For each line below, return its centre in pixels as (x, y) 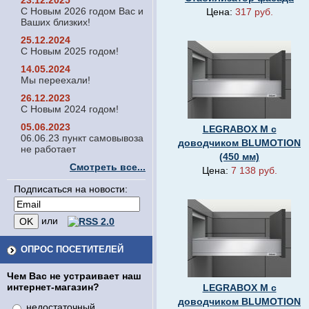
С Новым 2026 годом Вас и (82, 11)
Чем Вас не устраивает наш (74, 276)
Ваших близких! (56, 22)
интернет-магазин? (53, 287)
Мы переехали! (56, 80)
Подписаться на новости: (71, 189)
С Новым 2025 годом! (70, 51)
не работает (48, 149)
